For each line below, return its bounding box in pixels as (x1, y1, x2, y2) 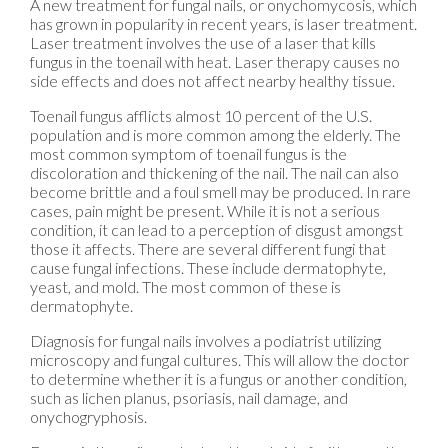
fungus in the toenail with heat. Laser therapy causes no (30, 52, 400, 72)
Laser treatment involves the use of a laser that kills (30, 33, 376, 53)
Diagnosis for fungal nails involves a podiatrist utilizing (30, 331, 381, 351)
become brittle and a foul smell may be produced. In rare (30, 182, 411, 202)
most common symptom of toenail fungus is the (30, 144, 347, 164)
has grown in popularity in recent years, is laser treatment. (30, 14, 417, 34)
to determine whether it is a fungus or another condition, (30, 369, 407, 389)
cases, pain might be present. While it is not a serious (30, 201, 380, 221)
